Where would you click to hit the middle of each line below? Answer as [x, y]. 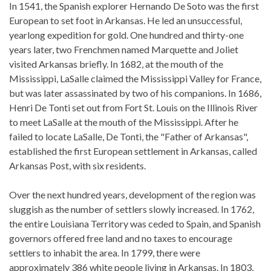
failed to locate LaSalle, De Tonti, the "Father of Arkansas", [129, 136]
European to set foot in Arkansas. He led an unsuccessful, [126, 20]
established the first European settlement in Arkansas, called [133, 151]
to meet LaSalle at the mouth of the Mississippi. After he [124, 122]
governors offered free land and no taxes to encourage [121, 238]
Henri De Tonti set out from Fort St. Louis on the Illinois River [133, 107]
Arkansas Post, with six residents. [77, 165]
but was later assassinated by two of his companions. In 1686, [135, 93]
